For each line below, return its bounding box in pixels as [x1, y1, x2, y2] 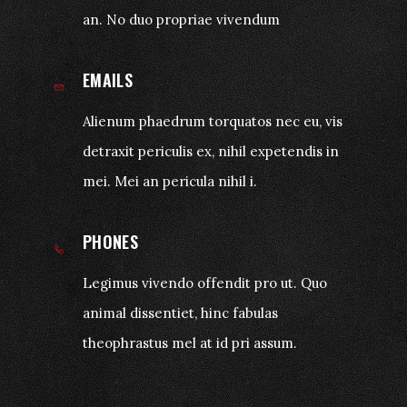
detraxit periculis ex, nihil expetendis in [83, 142, 339, 160]
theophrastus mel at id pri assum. [83, 333, 297, 352]
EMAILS [83, 67, 134, 92]
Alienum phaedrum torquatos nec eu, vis [83, 112, 342, 130]
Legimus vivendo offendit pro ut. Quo [83, 273, 327, 292]
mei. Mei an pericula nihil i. [83, 172, 257, 190]
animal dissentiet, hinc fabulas [83, 303, 278, 322]
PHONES [83, 229, 139, 253]
